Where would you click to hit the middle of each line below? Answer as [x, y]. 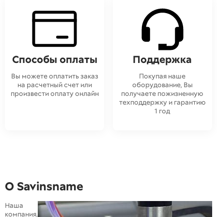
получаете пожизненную [163, 94]
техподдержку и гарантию [162, 102]
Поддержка [163, 60]
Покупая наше [163, 76]
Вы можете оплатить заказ [54, 76]
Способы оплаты [54, 60]
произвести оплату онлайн [54, 94]
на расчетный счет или [54, 85]
